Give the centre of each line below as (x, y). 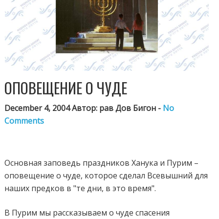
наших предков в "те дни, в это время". (80, 188)
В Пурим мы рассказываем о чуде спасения (87, 212)
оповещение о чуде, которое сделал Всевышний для (106, 175)
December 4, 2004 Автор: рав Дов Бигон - (84, 108)
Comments (24, 120)
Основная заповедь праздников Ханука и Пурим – (102, 163)
